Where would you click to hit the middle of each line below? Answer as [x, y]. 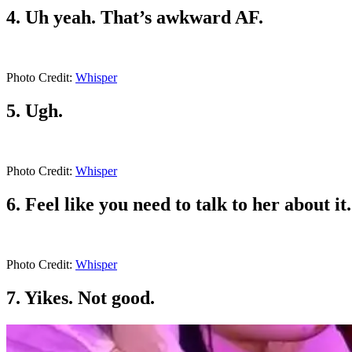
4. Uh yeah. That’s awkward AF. [135, 18]
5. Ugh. [35, 111]
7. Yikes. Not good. [81, 297]
